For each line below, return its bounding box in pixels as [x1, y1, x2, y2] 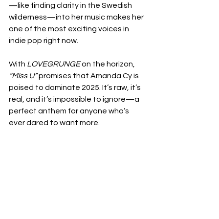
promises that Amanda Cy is [37, 72, 140, 80]
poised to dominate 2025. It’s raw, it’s [9, 84, 142, 91]
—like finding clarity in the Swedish [9, 1, 133, 9]
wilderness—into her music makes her [9, 13, 145, 21]
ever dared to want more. [9, 119, 100, 127]
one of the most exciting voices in [9, 25, 131, 33]
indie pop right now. [9, 37, 78, 44]
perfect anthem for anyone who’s [9, 107, 131, 115]
